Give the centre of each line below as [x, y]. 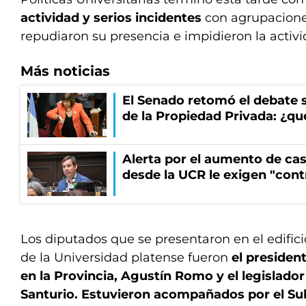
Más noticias [65, 71]
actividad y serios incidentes [111, 18]
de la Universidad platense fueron [126, 258]
